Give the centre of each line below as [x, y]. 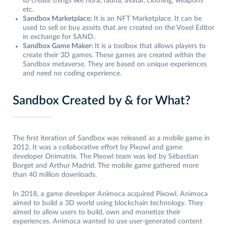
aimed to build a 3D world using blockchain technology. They [108, 203]
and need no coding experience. [72, 74]
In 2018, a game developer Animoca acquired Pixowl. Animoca [110, 194]
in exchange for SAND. [60, 37]
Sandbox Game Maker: [59, 46]
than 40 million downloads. [55, 175]
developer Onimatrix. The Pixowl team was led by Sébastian [106, 157]
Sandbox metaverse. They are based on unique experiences [115, 65]
